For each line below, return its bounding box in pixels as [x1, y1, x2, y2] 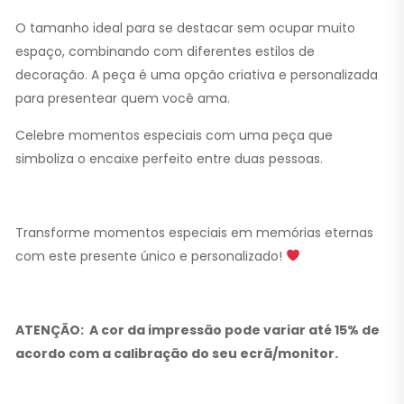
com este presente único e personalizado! [15, 246, 286, 265]
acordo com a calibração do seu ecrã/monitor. [15, 344, 338, 363]
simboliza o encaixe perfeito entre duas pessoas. [15, 149, 323, 168]
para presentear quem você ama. [15, 88, 230, 107]
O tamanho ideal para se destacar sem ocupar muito [15, 18, 355, 37]
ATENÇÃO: [15, 320, 89, 339]
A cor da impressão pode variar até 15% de [89, 320, 380, 339]
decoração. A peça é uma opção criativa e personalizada [15, 65, 378, 84]
